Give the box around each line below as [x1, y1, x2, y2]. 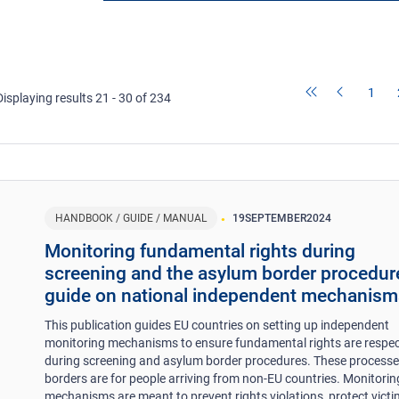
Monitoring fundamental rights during [45, 240, 356, 262]
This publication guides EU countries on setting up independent [45, 317, 390, 332]
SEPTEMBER [245, 211, 307, 224]
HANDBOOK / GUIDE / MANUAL [55, 211, 208, 224]
